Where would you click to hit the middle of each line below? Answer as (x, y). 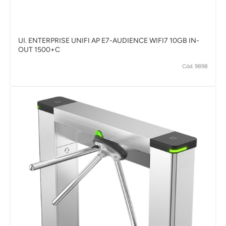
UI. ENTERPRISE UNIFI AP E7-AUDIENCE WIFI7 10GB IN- (109, 41)
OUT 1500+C (39, 50)
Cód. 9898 (195, 66)
